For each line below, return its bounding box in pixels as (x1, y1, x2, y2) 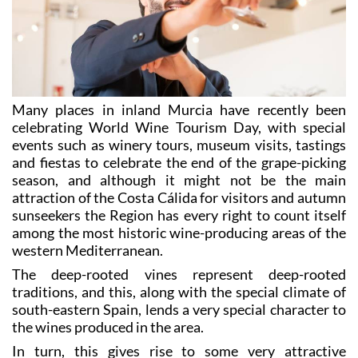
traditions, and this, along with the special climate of (12, 282, 346, 300)
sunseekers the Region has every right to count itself (12, 205, 346, 224)
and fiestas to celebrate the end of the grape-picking (12, 153, 346, 171)
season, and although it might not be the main (12, 170, 346, 189)
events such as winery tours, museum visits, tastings (12, 135, 346, 153)
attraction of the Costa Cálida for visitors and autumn (12, 188, 346, 206)
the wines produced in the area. (12, 317, 204, 336)
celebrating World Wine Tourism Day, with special (12, 117, 346, 136)
